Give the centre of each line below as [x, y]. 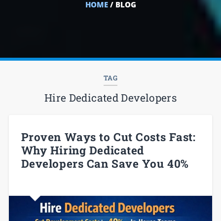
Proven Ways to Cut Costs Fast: [108, 136]
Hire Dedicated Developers [110, 98]
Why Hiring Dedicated [82, 150]
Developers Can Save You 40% [105, 163]
